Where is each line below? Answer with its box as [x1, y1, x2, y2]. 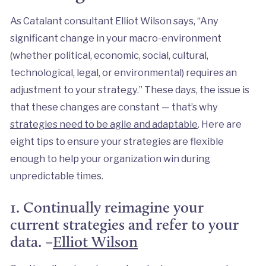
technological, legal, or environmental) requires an [9, 66, 237, 78]
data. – [9, 232, 53, 251]
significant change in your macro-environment [9, 31, 221, 44]
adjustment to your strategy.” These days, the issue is [9, 83, 249, 96]
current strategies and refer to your [9, 214, 239, 234]
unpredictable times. [9, 169, 105, 182]
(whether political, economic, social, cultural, [9, 49, 208, 61]
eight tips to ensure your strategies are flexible [9, 135, 224, 147]
